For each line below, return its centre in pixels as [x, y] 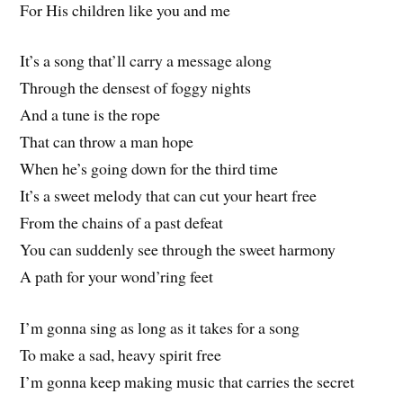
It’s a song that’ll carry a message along [146, 61]
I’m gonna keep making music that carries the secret [188, 382]
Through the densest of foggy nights [136, 88]
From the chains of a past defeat [122, 223]
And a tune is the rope [90, 115]
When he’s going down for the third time [149, 169]
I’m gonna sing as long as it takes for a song [160, 328]
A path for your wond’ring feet [117, 277]
